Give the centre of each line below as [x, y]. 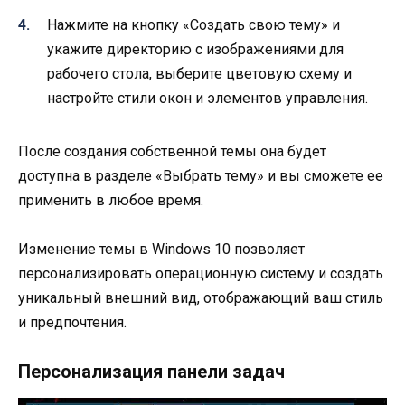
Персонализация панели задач [151, 371]
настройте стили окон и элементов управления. [207, 99]
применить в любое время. [111, 201]
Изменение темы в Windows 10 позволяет [161, 250]
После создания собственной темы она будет [172, 152]
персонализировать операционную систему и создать [201, 274]
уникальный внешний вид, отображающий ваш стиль [201, 298]
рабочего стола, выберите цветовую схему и [199, 74]
